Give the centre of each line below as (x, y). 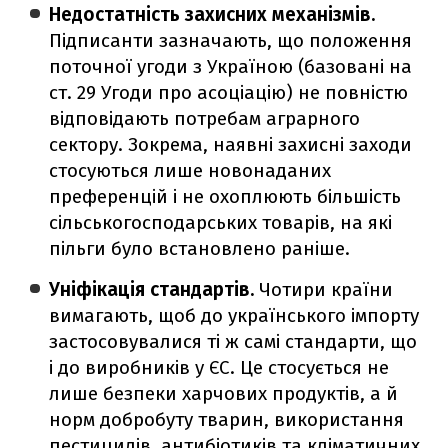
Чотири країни (326, 289)
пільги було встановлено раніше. (200, 248)
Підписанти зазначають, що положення (231, 40)
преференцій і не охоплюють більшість (225, 196)
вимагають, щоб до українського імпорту (234, 315)
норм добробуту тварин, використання (227, 419)
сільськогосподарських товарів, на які (221, 222)
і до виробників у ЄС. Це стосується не (219, 367)
